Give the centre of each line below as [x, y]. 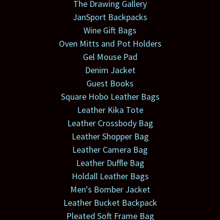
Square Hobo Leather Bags [110, 97]
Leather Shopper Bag [110, 137]
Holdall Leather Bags [110, 176]
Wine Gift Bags [110, 30]
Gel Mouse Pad [110, 57]
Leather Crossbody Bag [110, 123]
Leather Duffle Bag [110, 163]
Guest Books [110, 83]
